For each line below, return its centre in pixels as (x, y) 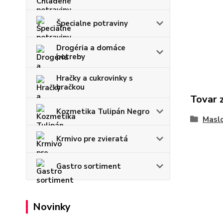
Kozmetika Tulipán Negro (103, 111)
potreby (71, 56)
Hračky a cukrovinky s (95, 78)
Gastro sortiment (89, 166)
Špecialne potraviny (92, 23)
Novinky (52, 207)
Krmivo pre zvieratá (92, 139)
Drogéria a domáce (91, 48)
